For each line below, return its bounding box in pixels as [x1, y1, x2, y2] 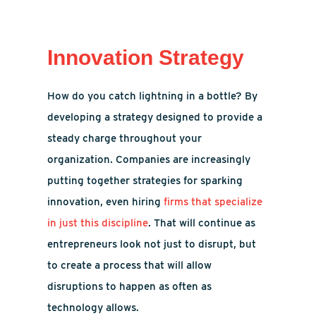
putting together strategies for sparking [47, 174, 243, 187]
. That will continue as [148, 217, 256, 229]
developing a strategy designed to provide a [47, 111, 263, 123]
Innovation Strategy [47, 46, 245, 69]
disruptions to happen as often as [47, 280, 212, 293]
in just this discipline [47, 217, 149, 229]
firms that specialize [164, 195, 263, 208]
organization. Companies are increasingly [47, 153, 251, 166]
